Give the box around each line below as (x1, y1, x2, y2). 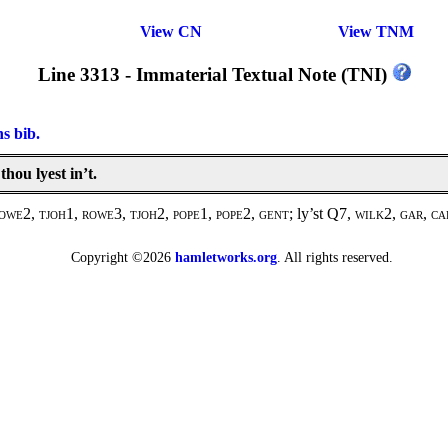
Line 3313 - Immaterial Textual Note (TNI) (37, 63, 392, 85)
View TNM (338, 23, 414, 40)
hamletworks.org (174, 249, 277, 266)
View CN (139, 23, 202, 40)
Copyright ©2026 (70, 249, 175, 266)
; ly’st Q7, (289, 205, 355, 223)
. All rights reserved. (276, 249, 393, 266)
